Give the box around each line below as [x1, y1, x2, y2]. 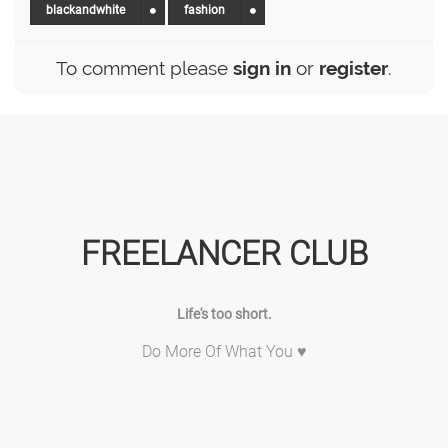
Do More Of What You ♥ [141, 342, 307, 362]
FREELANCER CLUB [80, 234, 368, 274]
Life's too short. [176, 306, 272, 323]
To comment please [56, 57, 233, 80]
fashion [184, 3, 225, 18]
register [319, 57, 388, 80]
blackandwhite [46, 3, 125, 18]
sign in [233, 57, 291, 80]
